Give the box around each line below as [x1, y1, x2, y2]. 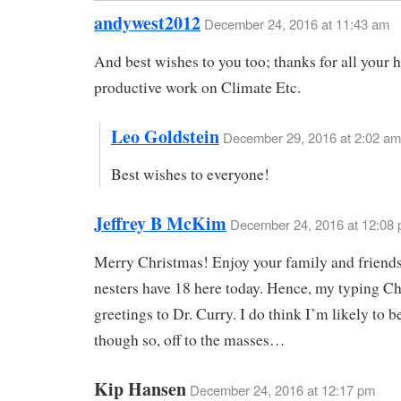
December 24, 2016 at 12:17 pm [190, 380, 375, 399]
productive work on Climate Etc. [94, 76, 301, 98]
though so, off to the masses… [94, 329, 285, 351]
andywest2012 [94, 9, 200, 36]
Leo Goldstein [110, 123, 219, 149]
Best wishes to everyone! [110, 164, 269, 185]
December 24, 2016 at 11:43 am [204, 13, 389, 33]
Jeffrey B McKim [94, 210, 226, 237]
